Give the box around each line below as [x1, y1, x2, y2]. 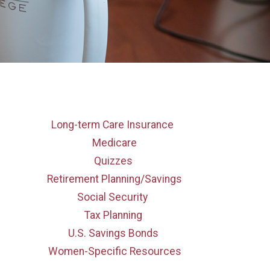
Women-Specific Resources [48, 245, 181, 257]
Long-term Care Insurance [51, 118, 174, 131]
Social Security [77, 190, 148, 203]
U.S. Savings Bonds [68, 227, 159, 239]
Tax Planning [84, 209, 142, 221]
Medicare [92, 136, 137, 149]
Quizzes [94, 154, 133, 167]
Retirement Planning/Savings [47, 172, 182, 185]
